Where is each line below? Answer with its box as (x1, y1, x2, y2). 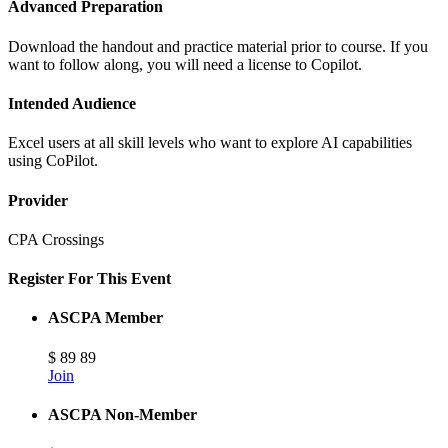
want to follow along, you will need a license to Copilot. (8, 55, 362, 73)
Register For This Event (8, 270, 171, 288)
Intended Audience (8, 94, 136, 112)
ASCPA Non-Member (48, 405, 197, 423)
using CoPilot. (8, 152, 98, 170)
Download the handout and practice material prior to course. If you (8, 37, 428, 55)
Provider (8, 191, 68, 209)
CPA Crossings (8, 230, 104, 248)
